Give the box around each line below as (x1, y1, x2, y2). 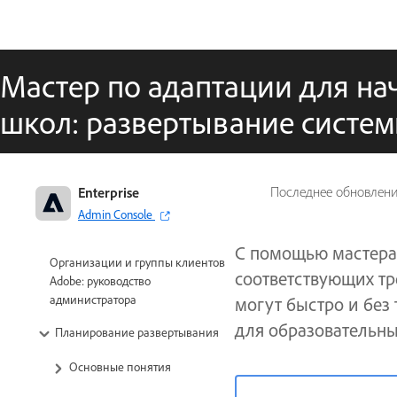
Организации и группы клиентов (50, 254, 225, 269)
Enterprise (78, 183, 139, 201)
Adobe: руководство (50, 273, 151, 288)
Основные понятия (69, 359, 171, 375)
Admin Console (78, 206, 152, 222)
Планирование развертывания (55, 324, 219, 339)
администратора (50, 292, 136, 307)
